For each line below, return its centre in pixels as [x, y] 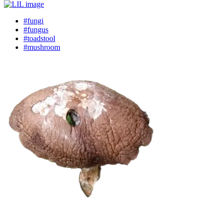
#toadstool [39, 38]
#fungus [36, 30]
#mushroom [42, 47]
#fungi [33, 21]
